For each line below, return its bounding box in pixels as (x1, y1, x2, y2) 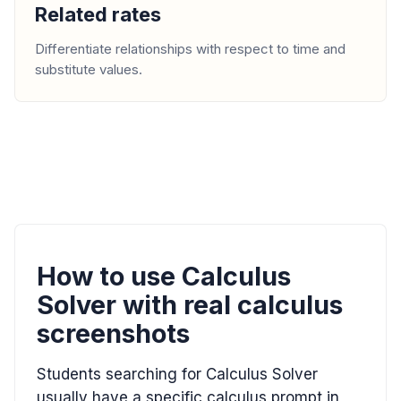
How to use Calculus (37, 260, 291, 292)
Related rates (35, 2, 161, 26)
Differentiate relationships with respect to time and (35, 39, 346, 57)
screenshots (37, 317, 190, 349)
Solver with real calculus (37, 288, 343, 320)
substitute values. (35, 60, 142, 78)
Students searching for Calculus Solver (37, 364, 318, 383)
